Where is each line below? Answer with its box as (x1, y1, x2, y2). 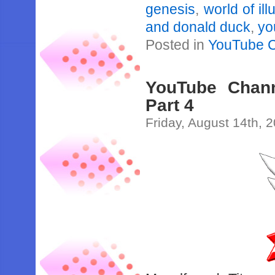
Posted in (145, 37, 209, 53)
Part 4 (145, 95, 195, 115)
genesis (145, 1, 196, 17)
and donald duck (145, 19, 251, 35)
